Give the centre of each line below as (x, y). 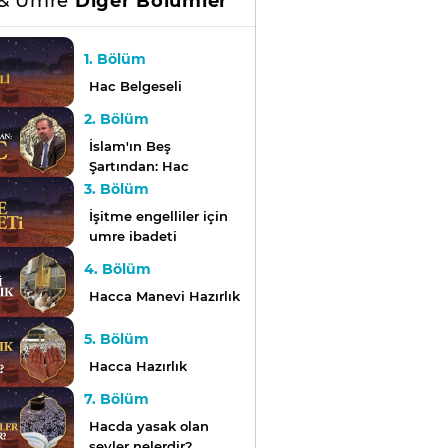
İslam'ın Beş (129, 146)
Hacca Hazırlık (137, 366)
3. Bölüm (116, 189)
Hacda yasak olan (148, 426)
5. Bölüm (116, 339)
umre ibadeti (132, 236)
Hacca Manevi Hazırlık (164, 296)
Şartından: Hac (138, 166)
